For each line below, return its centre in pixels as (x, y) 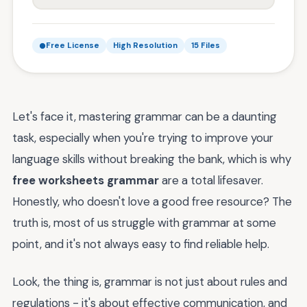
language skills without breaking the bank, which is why (152, 159)
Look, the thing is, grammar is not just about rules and (150, 281)
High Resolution (145, 46)
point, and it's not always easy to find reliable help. (141, 244)
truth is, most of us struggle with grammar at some (144, 223)
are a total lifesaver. (211, 180)
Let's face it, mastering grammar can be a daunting (145, 116)
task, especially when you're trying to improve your (143, 138)
